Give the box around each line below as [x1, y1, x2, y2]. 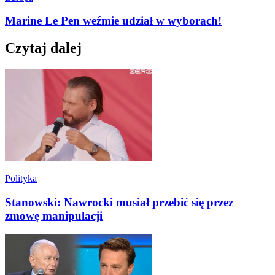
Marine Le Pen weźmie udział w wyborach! [5, 14, 222, 28]
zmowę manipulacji [5, 209, 103, 222]
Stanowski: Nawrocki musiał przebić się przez [5, 195, 233, 209]
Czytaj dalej [5, 40, 82, 56]
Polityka [5, 173, 37, 184]
